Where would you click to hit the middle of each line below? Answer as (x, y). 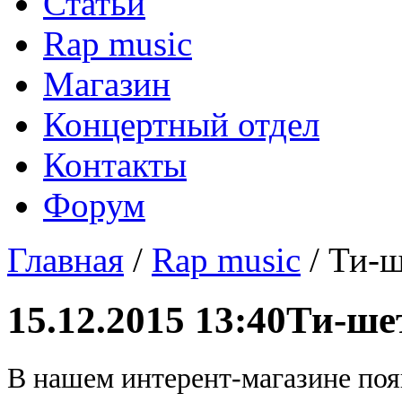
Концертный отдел (181, 124)
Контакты (115, 165)
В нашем (64, 378)
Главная (66, 260)
